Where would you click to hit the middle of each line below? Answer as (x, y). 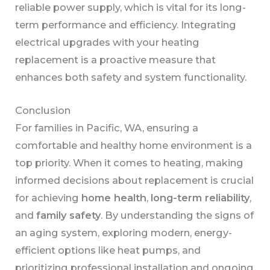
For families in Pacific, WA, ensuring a (107, 128)
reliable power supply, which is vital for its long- (131, 8)
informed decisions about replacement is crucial (135, 181)
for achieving (49, 198)
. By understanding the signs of (177, 215)
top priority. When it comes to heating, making (130, 163)
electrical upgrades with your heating (108, 42)
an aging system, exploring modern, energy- (124, 233)
